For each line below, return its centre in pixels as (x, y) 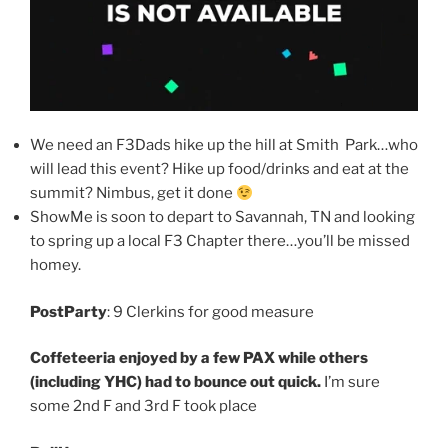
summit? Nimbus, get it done (133, 193)
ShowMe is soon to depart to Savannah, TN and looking (222, 217)
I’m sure (352, 382)
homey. (55, 265)
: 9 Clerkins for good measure (210, 311)
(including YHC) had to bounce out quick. (177, 382)
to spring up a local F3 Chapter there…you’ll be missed (220, 241)
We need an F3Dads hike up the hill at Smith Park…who (224, 145)
